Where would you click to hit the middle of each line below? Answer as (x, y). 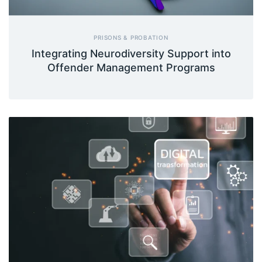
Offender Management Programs (131, 67)
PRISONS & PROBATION (131, 37)
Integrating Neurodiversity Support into (131, 53)
